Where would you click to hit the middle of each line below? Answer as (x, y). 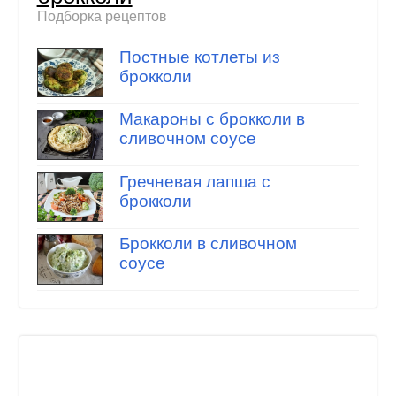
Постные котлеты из (199, 57)
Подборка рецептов (102, 17)
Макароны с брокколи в (212, 119)
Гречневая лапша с (194, 181)
